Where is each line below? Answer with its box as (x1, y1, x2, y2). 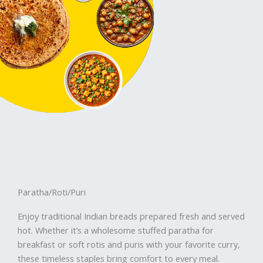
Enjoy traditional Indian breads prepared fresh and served (18, 210, 245, 222)
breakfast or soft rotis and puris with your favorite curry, (18, 238, 240, 250)
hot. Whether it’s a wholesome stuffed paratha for (18, 224, 214, 236)
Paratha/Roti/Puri (18, 186, 86, 198)
